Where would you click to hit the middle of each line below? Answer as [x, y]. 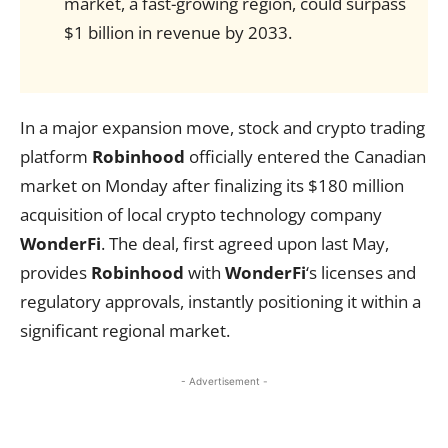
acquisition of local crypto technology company [201, 214]
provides [55, 272]
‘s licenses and [361, 272]
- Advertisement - [224, 381]
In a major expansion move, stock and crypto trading [222, 127]
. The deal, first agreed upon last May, [245, 243]
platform [56, 156]
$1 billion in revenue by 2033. [177, 32]
